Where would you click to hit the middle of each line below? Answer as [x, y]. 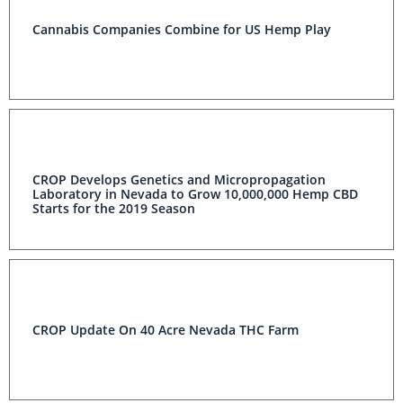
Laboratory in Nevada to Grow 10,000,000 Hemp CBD [195, 194]
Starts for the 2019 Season [114, 209]
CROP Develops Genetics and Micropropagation [179, 180]
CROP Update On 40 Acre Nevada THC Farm [166, 330]
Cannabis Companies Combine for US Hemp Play [182, 30]
